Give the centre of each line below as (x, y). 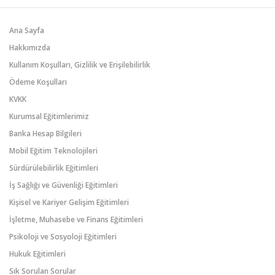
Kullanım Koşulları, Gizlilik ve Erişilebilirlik (80, 65)
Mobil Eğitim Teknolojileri (53, 151)
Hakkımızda (30, 48)
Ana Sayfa (27, 30)
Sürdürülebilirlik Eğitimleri (54, 168)
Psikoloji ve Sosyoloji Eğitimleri (63, 237)
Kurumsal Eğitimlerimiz (49, 116)
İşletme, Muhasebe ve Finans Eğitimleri (76, 219)
